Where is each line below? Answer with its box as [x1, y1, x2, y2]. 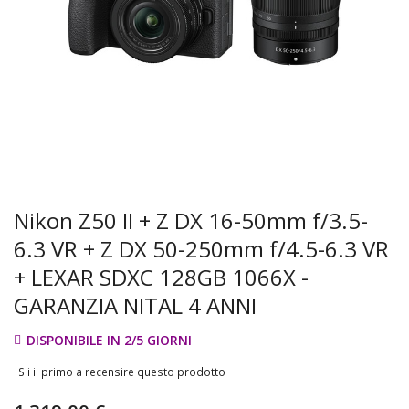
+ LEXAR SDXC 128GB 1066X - [14, 262, 309, 292]
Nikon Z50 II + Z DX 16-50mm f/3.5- [14, 205, 368, 236]
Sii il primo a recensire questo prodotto [18, 364, 225, 381]
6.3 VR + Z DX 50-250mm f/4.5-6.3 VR [14, 234, 389, 264]
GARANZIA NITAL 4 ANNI [14, 290, 257, 320]
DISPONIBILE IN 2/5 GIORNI [26, 330, 192, 349]
